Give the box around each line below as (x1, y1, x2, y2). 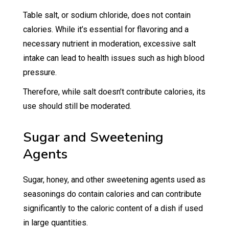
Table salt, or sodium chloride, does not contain (22, 10, 191, 20)
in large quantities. (22, 217, 90, 227)
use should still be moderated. (22, 101, 131, 111)
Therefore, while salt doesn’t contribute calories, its (22, 86, 205, 97)
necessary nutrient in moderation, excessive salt (22, 38, 196, 49)
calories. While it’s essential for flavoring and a (22, 24, 189, 34)
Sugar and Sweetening (22, 128, 164, 146)
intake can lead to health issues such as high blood (22, 53, 204, 63)
